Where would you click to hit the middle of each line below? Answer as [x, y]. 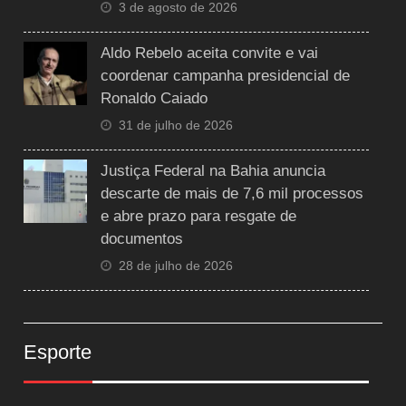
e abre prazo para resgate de [199, 216]
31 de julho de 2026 [176, 125]
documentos [142, 238]
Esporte [58, 352]
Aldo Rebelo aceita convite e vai [210, 53]
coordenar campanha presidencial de [226, 75]
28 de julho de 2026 [176, 265]
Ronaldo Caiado [155, 98]
